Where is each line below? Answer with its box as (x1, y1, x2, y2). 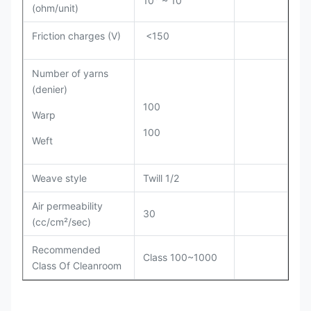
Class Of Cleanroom (32, 259, 121, 271)
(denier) (32, 83, 67, 95)
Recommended (32, 243, 101, 255)
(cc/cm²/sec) (32, 215, 91, 228)
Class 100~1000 (143, 251, 217, 263)
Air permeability (32, 199, 103, 212)
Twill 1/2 (143, 171, 179, 184)
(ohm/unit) (32, 1, 78, 14)
